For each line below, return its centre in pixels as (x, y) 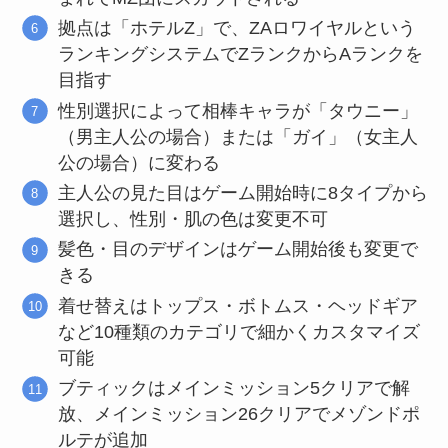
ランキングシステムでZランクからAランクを (241, 54)
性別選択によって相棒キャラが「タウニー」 (238, 110)
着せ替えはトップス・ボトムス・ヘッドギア (238, 305)
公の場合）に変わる (139, 162)
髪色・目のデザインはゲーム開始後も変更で (238, 249)
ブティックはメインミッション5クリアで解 (234, 388)
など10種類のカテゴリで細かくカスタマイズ (239, 331)
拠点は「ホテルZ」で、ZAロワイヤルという (237, 28)
